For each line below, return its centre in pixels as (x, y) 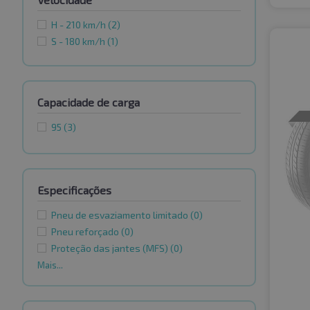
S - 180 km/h (79, 42)
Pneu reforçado (86, 232)
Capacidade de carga (89, 102)
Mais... (50, 265)
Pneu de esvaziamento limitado (121, 215)
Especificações (74, 190)
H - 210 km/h (80, 25)
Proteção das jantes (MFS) (111, 248)
